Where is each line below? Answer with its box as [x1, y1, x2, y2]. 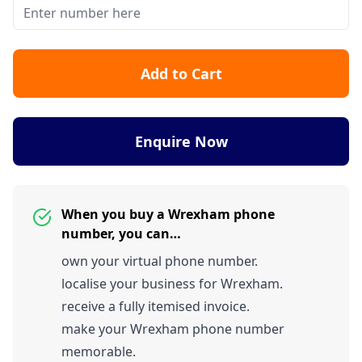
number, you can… [61, 225, 181, 243]
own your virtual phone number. [61, 252, 258, 271]
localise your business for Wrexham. [61, 275, 283, 293]
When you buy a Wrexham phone [61, 205, 275, 224]
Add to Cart [140, 64, 222, 84]
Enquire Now [134, 132, 228, 152]
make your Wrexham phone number [61, 320, 284, 339]
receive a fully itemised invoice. [61, 297, 250, 316]
